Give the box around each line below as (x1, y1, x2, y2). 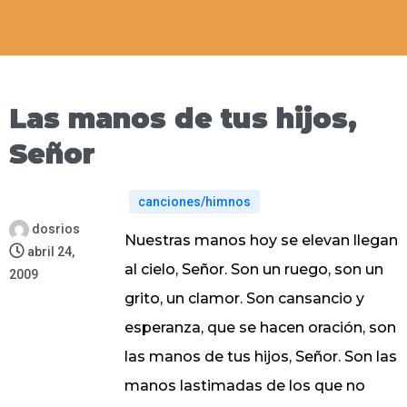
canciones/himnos (137, 194, 251, 210)
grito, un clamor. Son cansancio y (124, 290, 364, 308)
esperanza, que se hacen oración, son (124, 319, 396, 337)
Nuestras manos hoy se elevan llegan (124, 232, 398, 250)
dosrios (32, 222, 80, 237)
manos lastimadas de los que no (124, 377, 365, 395)
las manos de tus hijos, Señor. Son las (124, 348, 397, 366)
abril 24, (27, 244, 74, 260)
